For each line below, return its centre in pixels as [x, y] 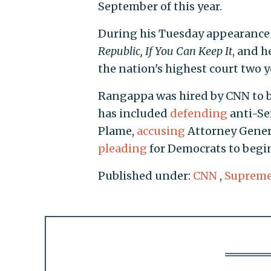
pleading [122, 148]
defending [198, 113]
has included [134, 113]
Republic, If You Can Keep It [165, 51]
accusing [161, 131]
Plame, [117, 131]
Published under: [145, 175]
